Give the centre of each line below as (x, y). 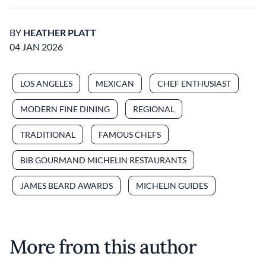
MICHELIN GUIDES (172, 185)
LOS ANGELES (46, 83)
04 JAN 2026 (36, 46)
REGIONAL (154, 109)
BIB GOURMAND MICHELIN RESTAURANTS (103, 160)
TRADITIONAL (48, 134)
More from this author (103, 246)
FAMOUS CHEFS (130, 134)
